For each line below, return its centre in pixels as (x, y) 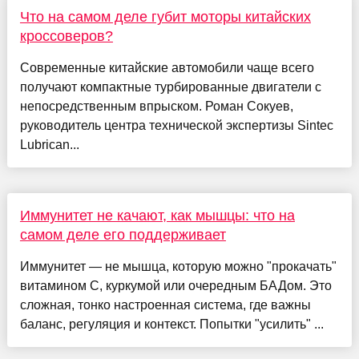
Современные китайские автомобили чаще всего (167, 67)
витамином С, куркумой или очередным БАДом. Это (175, 285)
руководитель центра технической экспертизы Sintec (176, 125)
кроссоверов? (66, 36)
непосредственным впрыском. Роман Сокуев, (156, 106)
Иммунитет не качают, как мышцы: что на (157, 215)
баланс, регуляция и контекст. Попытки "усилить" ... (171, 324)
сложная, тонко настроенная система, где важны (165, 305)
